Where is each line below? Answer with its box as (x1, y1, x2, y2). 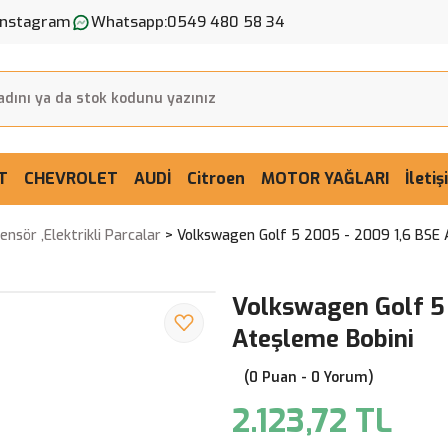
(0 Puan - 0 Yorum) (244, 368, 374, 387)
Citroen (187, 168, 245, 189)
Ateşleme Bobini (232, 323, 414, 355)
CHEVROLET (24, 168, 118, 189)
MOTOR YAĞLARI (261, 168, 389, 189)
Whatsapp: (91, 11, 167, 32)
